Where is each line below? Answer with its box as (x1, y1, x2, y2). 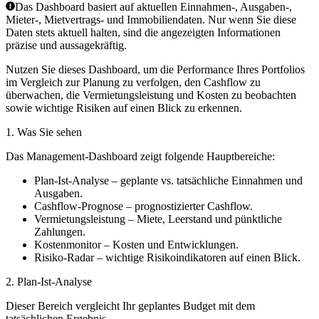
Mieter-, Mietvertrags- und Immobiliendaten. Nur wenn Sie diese (6, 14, 296, 26)
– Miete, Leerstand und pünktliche (125, 213, 282, 226)
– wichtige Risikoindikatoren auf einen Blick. (94, 251, 300, 264)
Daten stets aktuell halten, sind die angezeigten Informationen (6, 26, 281, 39)
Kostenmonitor (34, 239, 101, 251)
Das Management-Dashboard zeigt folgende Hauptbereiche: (6, 150, 275, 163)
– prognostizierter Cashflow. (123, 200, 253, 213)
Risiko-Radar (34, 251, 94, 264)
